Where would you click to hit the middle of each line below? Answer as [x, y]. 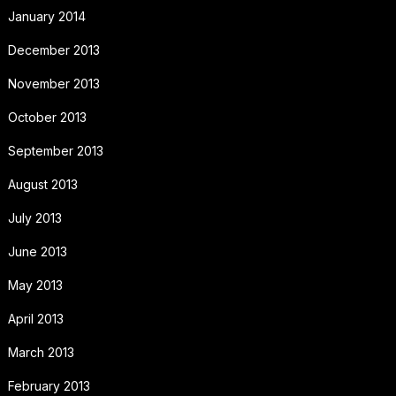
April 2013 [35, 318]
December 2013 [53, 49]
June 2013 [37, 251]
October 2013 [47, 117]
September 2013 [55, 150]
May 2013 [35, 285]
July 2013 [34, 217]
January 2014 [46, 16]
